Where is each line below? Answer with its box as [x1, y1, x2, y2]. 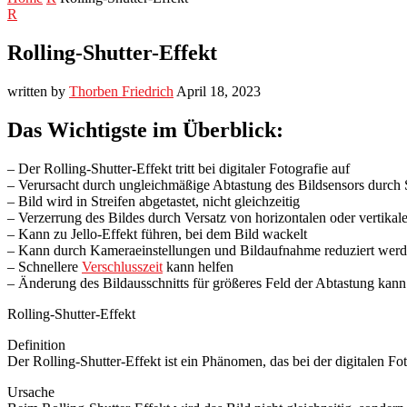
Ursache [7, 383, 55, 400]
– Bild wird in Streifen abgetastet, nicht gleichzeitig [7, 193, 300, 209]
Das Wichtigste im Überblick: [7, 117, 283, 142]
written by [7, 83, 69, 99]
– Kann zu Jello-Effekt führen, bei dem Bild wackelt [7, 225, 307, 242]
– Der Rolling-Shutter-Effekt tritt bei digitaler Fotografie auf [7, 160, 350, 176]
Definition [7, 336, 65, 352]
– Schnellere [7, 258, 82, 274]
